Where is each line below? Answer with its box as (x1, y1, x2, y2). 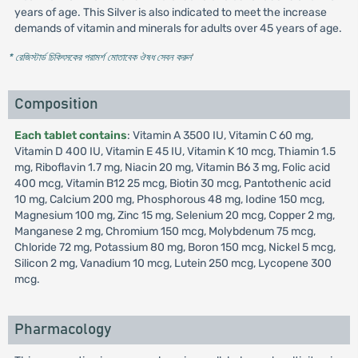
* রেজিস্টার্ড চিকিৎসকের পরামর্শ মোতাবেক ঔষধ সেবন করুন (7, 51, 192, 63)
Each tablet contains (14, 129, 127, 142)
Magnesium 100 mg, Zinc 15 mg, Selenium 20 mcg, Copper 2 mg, (14, 209, 335, 222)
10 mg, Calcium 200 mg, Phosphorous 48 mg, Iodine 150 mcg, (14, 193, 324, 206)
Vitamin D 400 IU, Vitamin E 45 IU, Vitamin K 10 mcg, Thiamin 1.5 (14, 145, 336, 158)
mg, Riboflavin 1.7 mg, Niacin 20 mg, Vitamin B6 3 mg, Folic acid (14, 161, 330, 174)
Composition (14, 97, 98, 112)
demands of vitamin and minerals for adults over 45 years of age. (14, 22, 342, 35)
